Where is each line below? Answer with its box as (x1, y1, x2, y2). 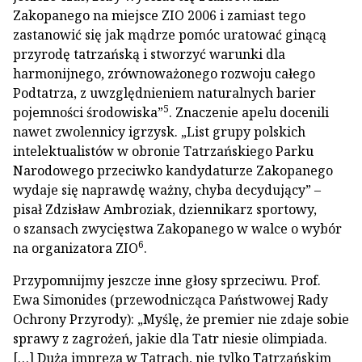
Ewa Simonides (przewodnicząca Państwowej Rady (13, 291, 328, 309)
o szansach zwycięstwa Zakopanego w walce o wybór (13, 220, 342, 238)
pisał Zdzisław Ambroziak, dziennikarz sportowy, (13, 200, 317, 218)
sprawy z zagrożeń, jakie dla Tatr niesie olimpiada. (13, 330, 327, 347)
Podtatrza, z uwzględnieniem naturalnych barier (13, 84, 316, 102)
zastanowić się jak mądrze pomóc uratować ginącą (13, 26, 326, 44)
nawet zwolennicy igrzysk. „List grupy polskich (13, 123, 305, 141)
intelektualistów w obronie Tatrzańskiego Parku (13, 142, 314, 160)
